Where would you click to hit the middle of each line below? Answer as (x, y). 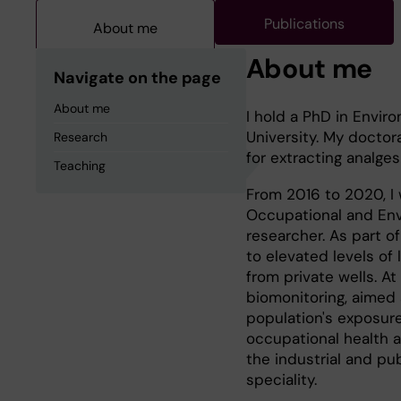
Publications (304, 24)
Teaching (80, 166)
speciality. (281, 380)
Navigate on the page (138, 78)
